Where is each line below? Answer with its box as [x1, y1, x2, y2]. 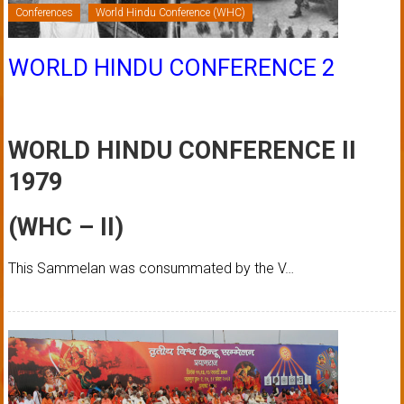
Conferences [14, 6, 73, 20]
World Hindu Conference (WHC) [95, 6, 245, 20]
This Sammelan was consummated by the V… [7, 260, 294, 278]
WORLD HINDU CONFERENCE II [7, 136, 363, 166]
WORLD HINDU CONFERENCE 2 [7, 54, 335, 82]
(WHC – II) [7, 213, 124, 243]
